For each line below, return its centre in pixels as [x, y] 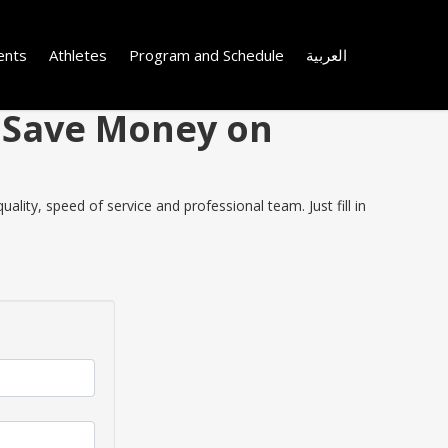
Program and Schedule [206, 54]
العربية [326, 54]
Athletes [78, 54]
